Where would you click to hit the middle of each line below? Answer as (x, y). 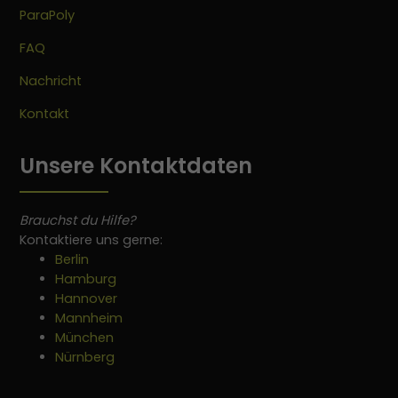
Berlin (72, 260)
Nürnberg (85, 358)
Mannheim (89, 318)
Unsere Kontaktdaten (136, 166)
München (85, 338)
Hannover (87, 299)
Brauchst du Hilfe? (80, 221)
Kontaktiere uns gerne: (92, 240)
